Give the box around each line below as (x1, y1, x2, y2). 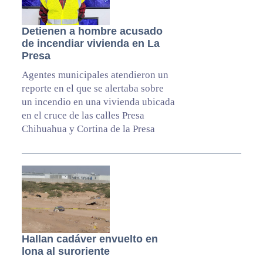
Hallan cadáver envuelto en (21, 232, 158, 245)
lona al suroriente (21, 245, 110, 257)
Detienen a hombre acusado (21, 25, 163, 37)
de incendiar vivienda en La (21, 37, 160, 49)
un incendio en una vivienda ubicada (21, 96, 175, 107)
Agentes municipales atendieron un (21, 69, 168, 80)
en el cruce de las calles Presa (21, 109, 144, 121)
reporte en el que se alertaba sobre (21, 82, 164, 94)
